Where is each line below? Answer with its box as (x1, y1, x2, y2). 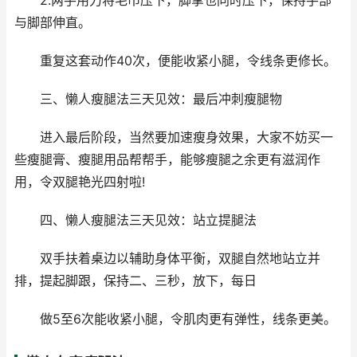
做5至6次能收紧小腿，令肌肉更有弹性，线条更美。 (14, 312, 336, 328)
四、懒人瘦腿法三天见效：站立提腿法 (14, 213, 257, 229)
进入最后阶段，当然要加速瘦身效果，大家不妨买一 (14, 130, 333, 146)
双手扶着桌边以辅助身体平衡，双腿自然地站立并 (14, 251, 320, 267)
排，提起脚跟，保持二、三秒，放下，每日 (14, 273, 257, 289)
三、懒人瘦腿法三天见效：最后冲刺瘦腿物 (14, 92, 282, 108)
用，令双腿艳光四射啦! (14, 175, 145, 190)
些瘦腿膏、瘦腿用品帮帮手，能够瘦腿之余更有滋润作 (14, 152, 320, 168)
